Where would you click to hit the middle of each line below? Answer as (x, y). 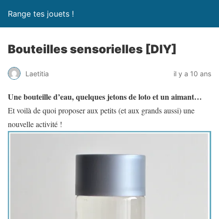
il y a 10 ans (192, 73)
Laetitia (37, 73)
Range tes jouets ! (41, 14)
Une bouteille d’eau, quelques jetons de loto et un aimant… (105, 97)
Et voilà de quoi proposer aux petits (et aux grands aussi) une (101, 110)
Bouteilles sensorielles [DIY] (92, 49)
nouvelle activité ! (36, 124)
